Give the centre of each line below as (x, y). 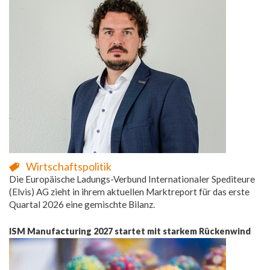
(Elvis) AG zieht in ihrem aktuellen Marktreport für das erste (129, 191)
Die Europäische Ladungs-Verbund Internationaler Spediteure (132, 179)
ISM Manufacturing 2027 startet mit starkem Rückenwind (130, 231)
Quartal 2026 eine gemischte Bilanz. (82, 204)
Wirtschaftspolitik (69, 166)
